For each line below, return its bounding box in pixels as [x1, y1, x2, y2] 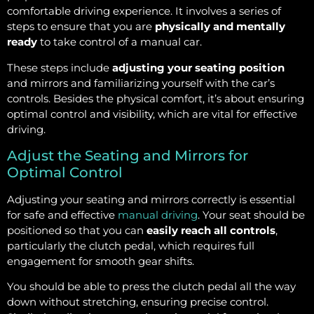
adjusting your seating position [112, 60, 285, 74]
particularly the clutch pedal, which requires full [7, 239, 254, 253]
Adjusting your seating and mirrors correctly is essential [7, 193, 295, 207]
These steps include [7, 60, 112, 74]
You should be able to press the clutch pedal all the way [7, 280, 296, 294]
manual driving [118, 208, 198, 222]
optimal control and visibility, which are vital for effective [7, 107, 297, 121]
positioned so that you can [7, 224, 146, 238]
